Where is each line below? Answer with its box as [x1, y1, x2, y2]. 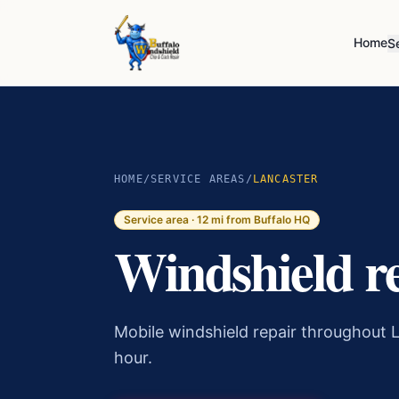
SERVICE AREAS [151, 173, 246, 185]
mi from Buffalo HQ [208, 213, 310, 226]
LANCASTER [252, 173, 319, 185]
